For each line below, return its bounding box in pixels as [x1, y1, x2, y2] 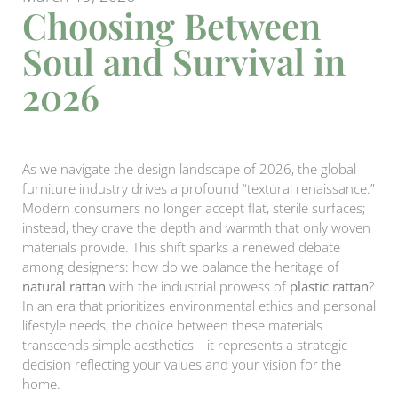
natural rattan [22, 277, 106, 295]
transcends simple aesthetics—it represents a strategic [22, 336, 347, 354]
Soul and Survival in [22, 37, 346, 84]
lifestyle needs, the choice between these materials [22, 316, 322, 334]
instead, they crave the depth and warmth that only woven [22, 219, 370, 236]
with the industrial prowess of [106, 277, 290, 295]
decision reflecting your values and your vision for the [22, 355, 341, 373]
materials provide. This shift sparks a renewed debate [22, 238, 340, 256]
